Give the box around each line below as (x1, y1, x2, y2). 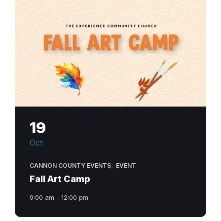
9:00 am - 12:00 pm (30, 193, 88, 201)
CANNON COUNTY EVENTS (30, 161, 111, 169)
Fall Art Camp (30, 173, 90, 184)
